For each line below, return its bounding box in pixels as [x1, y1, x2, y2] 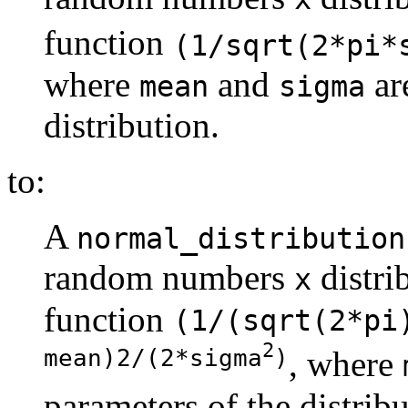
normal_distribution [76, 221, 405, 255]
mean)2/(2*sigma [44, 343, 262, 372]
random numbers [44, 257, 294, 297]
